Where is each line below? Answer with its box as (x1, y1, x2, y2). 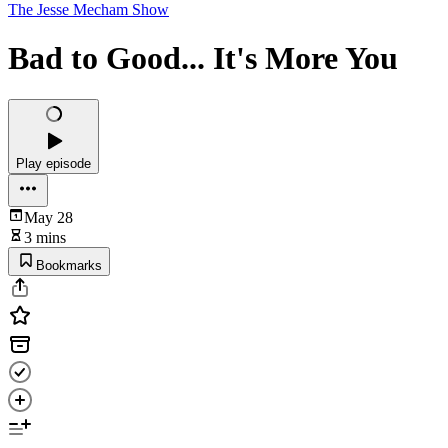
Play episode (16, 155, 91, 171)
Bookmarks (36, 257, 102, 273)
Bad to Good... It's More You (8, 40, 398, 77)
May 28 (24, 208, 73, 226)
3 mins (24, 228, 66, 246)
